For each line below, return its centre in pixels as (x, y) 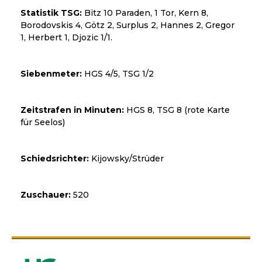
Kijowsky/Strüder (126, 159)
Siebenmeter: (51, 74)
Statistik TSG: (51, 13)
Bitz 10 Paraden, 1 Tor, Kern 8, (145, 13)
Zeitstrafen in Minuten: (72, 110)
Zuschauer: (46, 195)
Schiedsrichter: (55, 159)
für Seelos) (43, 123)
